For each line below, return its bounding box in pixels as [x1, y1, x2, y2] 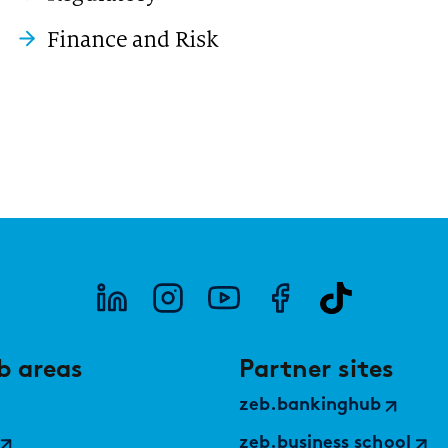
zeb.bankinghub [239, 396, 382, 415]
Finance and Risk [46, 26, 218, 53]
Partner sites [239, 353, 394, 383]
